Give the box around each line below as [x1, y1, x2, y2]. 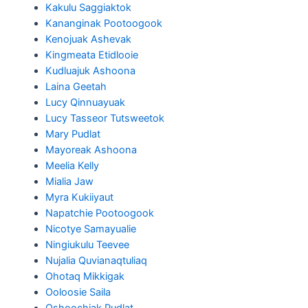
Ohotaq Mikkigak [45, 269, 124, 283]
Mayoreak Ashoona [45, 143, 137, 156]
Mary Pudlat [45, 127, 100, 140]
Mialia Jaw [45, 175, 93, 188]
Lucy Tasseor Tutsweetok [45, 111, 164, 124]
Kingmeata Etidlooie [45, 48, 138, 61]
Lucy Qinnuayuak [45, 96, 125, 109]
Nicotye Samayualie [45, 222, 136, 235]
